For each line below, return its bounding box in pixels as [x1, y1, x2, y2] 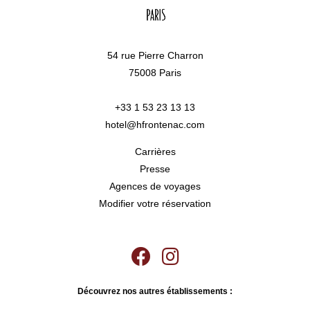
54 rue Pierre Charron [107, 49, 203, 61]
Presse [140, 163, 170, 174]
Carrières [134, 145, 176, 157]
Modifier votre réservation [99, 197, 211, 209]
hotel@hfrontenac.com [105, 118, 205, 130]
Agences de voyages [109, 180, 201, 192]
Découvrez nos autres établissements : [77, 286, 232, 295]
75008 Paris [129, 66, 181, 78]
